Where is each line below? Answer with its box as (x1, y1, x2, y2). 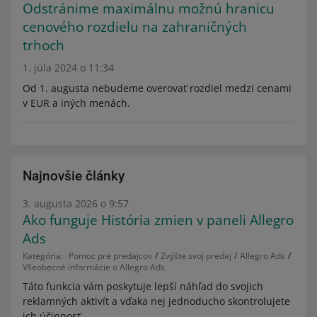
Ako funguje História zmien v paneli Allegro (23, 211, 294, 229)
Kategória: (23, 250, 63, 262)
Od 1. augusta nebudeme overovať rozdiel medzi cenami (23, 81, 292, 95)
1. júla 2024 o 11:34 (23, 61, 114, 74)
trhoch (23, 36, 64, 54)
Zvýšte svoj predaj (161, 250, 231, 262)
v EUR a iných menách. (23, 96, 130, 110)
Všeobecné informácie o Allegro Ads (23, 261, 165, 273)
